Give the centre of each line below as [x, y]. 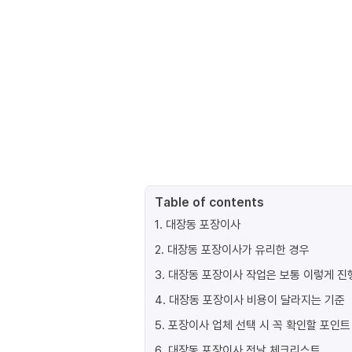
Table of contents [209, 202]
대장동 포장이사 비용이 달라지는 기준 [257, 299]
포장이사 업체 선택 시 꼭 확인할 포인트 [259, 324]
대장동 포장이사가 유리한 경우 [238, 249]
